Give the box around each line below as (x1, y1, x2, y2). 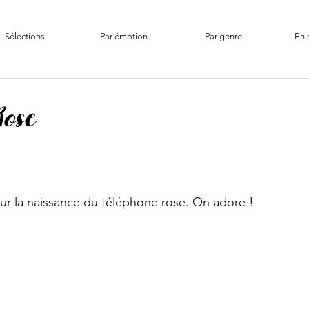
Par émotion (100, 31, 148, 41)
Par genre (204, 31, 242, 41)
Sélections (4, 31, 45, 41)
